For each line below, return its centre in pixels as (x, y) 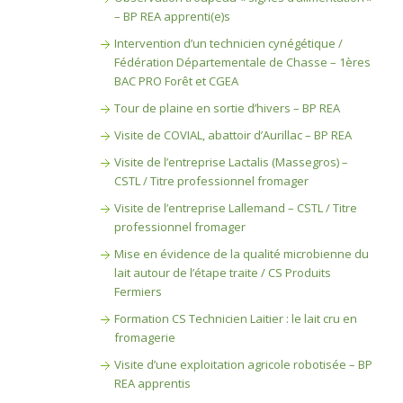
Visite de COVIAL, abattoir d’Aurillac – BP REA (233, 135)
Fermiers (138, 291)
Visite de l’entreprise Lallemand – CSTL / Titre (235, 208)
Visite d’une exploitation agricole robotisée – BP (243, 364)
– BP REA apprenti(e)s (172, 16)
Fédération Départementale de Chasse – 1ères (242, 62)
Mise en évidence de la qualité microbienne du (241, 254)
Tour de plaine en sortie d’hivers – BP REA (227, 108)
